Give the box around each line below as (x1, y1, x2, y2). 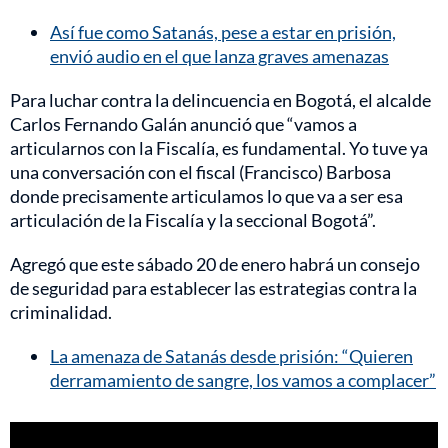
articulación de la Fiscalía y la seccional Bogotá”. (10, 208, 376, 231)
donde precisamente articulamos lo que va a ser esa (10, 184, 403, 207)
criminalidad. (10, 300, 112, 323)
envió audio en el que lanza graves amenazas (50, 44, 389, 67)
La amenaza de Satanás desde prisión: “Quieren (50, 344, 413, 367)
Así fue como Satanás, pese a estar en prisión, (50, 20, 396, 43)
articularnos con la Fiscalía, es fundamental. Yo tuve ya (10, 136, 428, 159)
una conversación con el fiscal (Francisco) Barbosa (10, 160, 391, 183)
